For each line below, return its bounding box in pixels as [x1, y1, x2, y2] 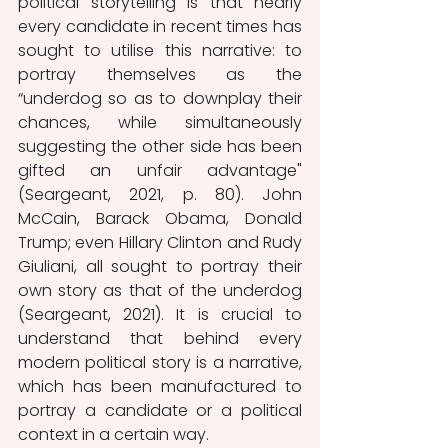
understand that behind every [18, 326, 302, 350]
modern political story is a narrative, [18, 350, 302, 374]
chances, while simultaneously [18, 110, 302, 134]
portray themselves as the [18, 62, 302, 86]
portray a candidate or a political [18, 398, 302, 422]
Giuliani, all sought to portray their [18, 254, 302, 278]
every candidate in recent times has [18, 14, 302, 38]
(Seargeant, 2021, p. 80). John [18, 182, 302, 206]
